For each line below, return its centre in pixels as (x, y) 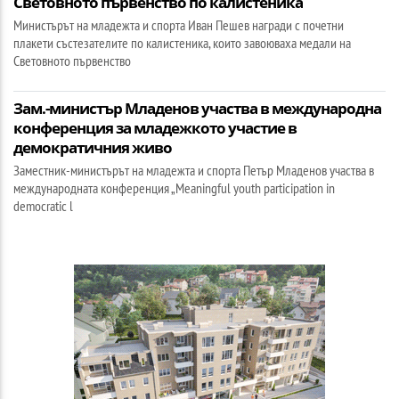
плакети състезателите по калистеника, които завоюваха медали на (182, 42)
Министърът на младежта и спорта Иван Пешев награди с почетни (179, 24)
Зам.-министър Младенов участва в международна (197, 108)
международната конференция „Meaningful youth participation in (174, 187)
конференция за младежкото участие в (155, 127)
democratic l (43, 205)
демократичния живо (93, 147)
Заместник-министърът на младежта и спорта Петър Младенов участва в (194, 170)
